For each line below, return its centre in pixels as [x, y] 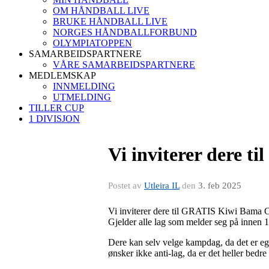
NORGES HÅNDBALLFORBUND [125, 32]
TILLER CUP [56, 108]
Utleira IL [162, 186]
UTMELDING [82, 97]
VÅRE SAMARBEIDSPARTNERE [124, 65]
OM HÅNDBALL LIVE [101, 11]
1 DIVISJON [54, 119]
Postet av [126, 186]
